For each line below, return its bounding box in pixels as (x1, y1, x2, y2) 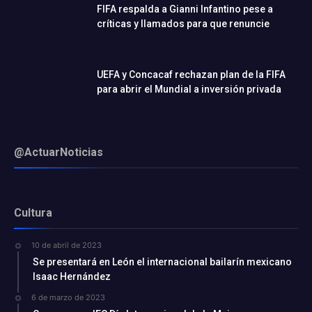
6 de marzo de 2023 (31, 292, 105, 302)
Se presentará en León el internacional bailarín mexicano (33, 256, 292, 267)
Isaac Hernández (33, 270, 111, 282)
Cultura (14, 205, 52, 219)
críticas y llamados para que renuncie (97, 17, 270, 29)
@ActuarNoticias (14, 145, 103, 159)
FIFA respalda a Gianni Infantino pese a (97, 3, 273, 15)
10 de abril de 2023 (31, 240, 102, 250)
